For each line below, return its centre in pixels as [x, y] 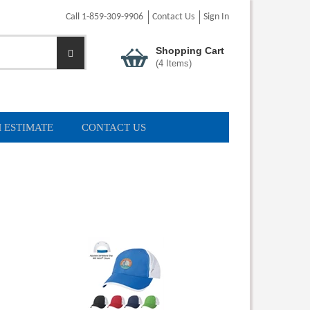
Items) [177, 63]
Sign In [216, 17]
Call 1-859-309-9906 [104, 17]
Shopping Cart [190, 51]
